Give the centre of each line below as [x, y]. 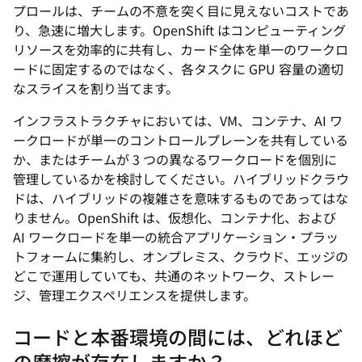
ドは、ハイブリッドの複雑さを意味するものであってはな [181, 198]
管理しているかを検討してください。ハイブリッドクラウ [181, 179]
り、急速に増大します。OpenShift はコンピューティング [179, 30]
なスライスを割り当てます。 [96, 88]
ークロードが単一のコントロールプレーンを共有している [181, 140]
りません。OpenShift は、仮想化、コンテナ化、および [175, 217]
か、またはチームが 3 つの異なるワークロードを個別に [175, 159]
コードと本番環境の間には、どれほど [178, 337]
